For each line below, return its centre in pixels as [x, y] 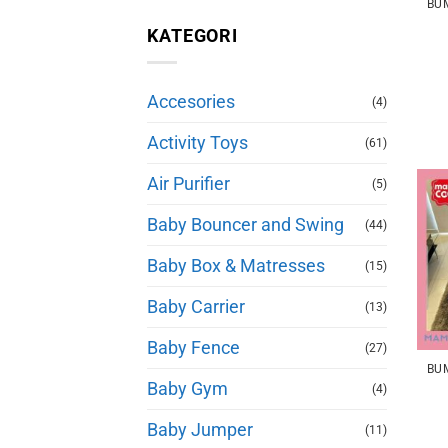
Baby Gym [187, 388]
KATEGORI [193, 35]
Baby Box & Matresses [236, 265]
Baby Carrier [196, 306]
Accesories [191, 101]
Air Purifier [188, 183]
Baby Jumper [200, 429]
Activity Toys [197, 142]
